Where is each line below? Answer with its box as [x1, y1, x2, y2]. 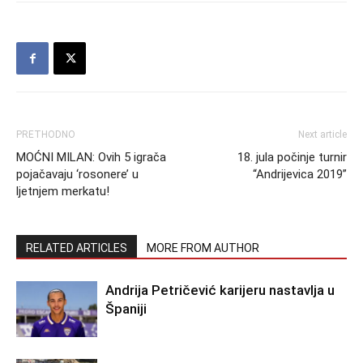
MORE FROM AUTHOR [147, 241, 259, 254]
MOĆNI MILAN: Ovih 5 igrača [16, 150, 166, 164]
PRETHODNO [16, 129, 75, 140]
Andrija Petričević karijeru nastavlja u [105, 282, 335, 298]
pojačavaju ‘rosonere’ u [16, 167, 139, 181]
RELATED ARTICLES [26, 241, 127, 254]
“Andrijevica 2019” [253, 167, 347, 181]
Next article [298, 129, 347, 140]
